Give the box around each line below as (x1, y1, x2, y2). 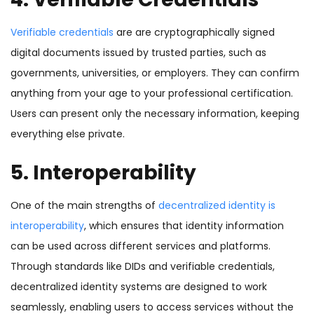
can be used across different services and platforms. (11, 239, 271, 254)
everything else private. (11, 127, 125, 142)
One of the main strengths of (11, 198, 158, 213)
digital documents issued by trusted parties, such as (11, 46, 266, 60)
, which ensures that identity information (84, 219, 284, 233)
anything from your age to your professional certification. (11, 86, 293, 101)
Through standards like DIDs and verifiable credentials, (11, 259, 275, 274)
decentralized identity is (158, 198, 275, 213)
